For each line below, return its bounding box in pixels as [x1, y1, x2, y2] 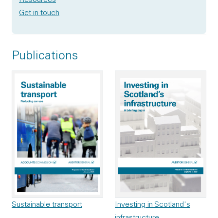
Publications [12, 46, 78, 62]
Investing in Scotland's [115, 199, 190, 209]
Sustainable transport [12, 199, 82, 209]
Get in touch [19, 7, 59, 17]
